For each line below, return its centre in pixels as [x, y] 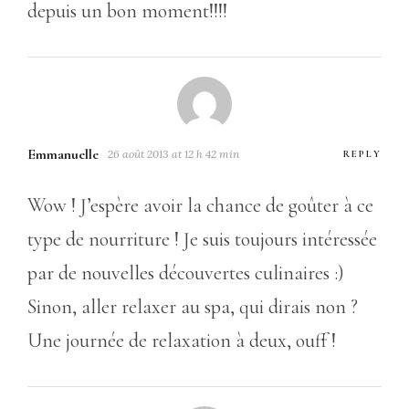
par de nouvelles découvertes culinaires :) [186, 273]
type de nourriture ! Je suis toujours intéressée [202, 239]
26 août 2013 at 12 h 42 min [173, 153]
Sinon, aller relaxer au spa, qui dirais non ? [193, 306]
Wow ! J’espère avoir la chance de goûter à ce [200, 205]
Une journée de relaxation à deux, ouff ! [182, 340]
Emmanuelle [63, 154]
